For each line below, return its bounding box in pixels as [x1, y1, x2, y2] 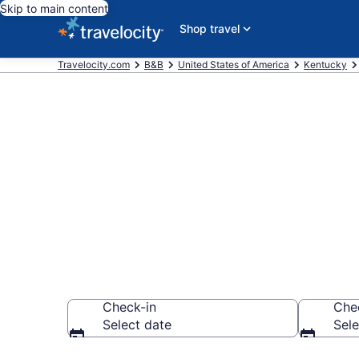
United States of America [178, 58, 289, 71]
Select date [103, 317, 171, 333]
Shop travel [179, 22, 240, 35]
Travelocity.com [58, 58, 130, 71]
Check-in [103, 299, 156, 315]
